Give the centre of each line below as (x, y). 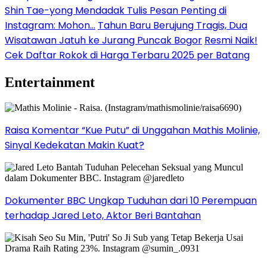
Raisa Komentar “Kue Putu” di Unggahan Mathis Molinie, (132, 130)
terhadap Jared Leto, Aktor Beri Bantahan (103, 215)
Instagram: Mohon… (50, 25)
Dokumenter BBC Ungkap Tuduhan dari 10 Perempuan (131, 200)
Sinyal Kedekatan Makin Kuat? (74, 145)
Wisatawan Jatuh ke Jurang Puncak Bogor (103, 40)
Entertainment (50, 82)
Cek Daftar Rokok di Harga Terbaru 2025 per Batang (127, 55)
